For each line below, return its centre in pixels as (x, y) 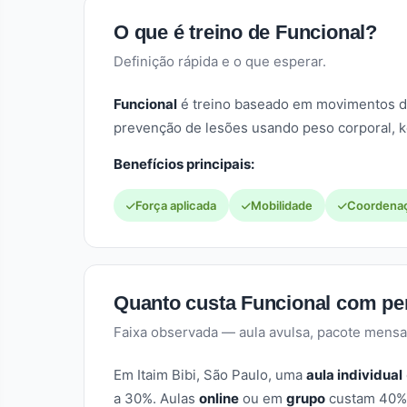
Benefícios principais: (184, 164)
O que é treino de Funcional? (245, 32)
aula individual (354, 375)
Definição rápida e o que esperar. (220, 61)
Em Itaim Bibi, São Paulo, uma (210, 375)
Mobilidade (282, 205)
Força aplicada (176, 205)
